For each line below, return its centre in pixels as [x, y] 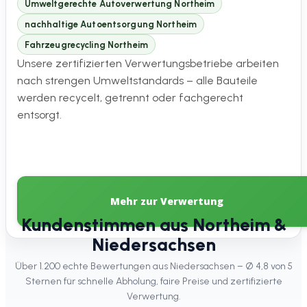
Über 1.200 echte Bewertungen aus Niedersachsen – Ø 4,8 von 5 [153, 267]
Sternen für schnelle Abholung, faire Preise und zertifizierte [153, 282]
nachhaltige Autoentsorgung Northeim [111, 24]
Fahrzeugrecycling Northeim [86, 45]
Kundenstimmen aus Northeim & [153, 224]
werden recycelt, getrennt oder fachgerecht [130, 98]
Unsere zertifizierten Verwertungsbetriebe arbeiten [148, 64]
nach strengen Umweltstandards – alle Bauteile [137, 81]
